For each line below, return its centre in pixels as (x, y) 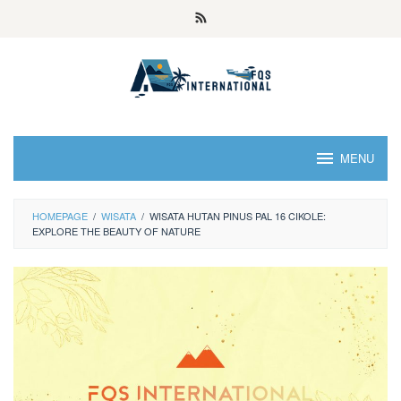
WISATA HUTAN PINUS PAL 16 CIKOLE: (238, 216)
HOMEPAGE (60, 216)
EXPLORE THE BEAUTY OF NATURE (116, 231)
